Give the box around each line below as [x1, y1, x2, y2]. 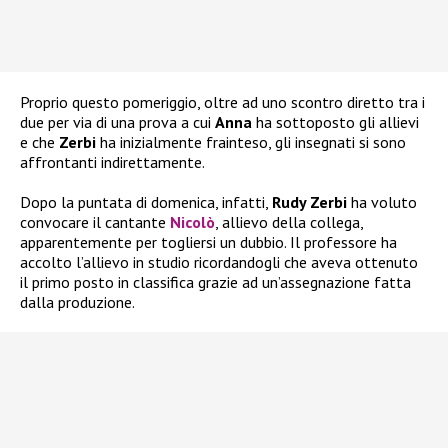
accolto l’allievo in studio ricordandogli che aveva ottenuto [20, 252, 418, 273]
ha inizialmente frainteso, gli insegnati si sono [96, 132, 406, 153]
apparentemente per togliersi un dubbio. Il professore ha [20, 232, 397, 253]
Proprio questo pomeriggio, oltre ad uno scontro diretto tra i [20, 92, 425, 113]
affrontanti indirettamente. [20, 152, 205, 173]
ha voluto [351, 192, 417, 213]
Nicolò [170, 212, 215, 233]
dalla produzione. [20, 292, 135, 313]
